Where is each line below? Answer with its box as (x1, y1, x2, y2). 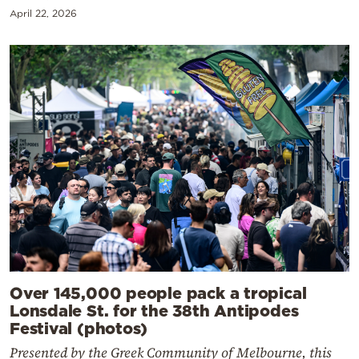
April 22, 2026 (10, 8, 77, 19)
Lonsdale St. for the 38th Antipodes (10, 301, 299, 319)
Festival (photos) (10, 318, 148, 337)
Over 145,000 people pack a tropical (10, 283, 307, 301)
